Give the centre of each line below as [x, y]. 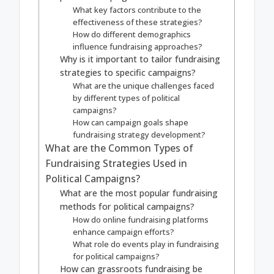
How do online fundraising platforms [141, 220]
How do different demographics [132, 35]
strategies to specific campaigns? [128, 73]
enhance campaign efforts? [124, 232]
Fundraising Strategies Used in [117, 164]
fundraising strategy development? [139, 135]
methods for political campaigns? [128, 207]
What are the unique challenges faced [144, 86]
